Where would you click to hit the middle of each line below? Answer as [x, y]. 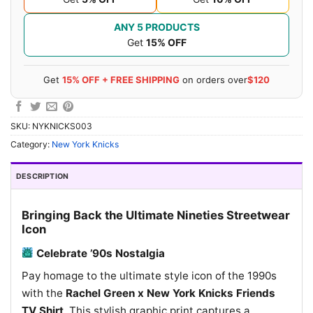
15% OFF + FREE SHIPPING [121, 79]
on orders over [213, 79]
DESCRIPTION [43, 176]
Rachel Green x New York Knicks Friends [170, 293]
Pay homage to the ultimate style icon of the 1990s [149, 276]
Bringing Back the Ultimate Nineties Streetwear [156, 215]
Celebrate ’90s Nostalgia [100, 253]
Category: [31, 145]
